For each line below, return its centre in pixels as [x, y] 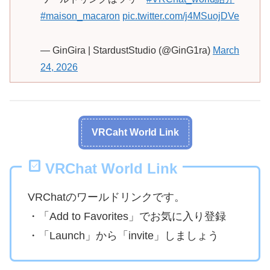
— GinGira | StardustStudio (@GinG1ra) [127, 51]
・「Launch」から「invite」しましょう [123, 235]
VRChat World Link [111, 168]
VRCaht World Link [135, 132]
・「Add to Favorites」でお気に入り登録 [127, 216]
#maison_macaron [80, 16]
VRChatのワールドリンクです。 [106, 197]
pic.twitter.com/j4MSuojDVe [181, 16]
